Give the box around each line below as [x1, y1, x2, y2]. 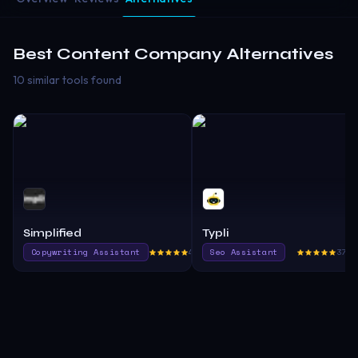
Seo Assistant [209, 245, 278, 259]
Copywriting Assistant [30, 245, 141, 259]
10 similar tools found [13, 72, 121, 87]
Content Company [57, 43, 222, 64]
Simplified [23, 225, 82, 240]
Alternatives [222, 43, 333, 64]
